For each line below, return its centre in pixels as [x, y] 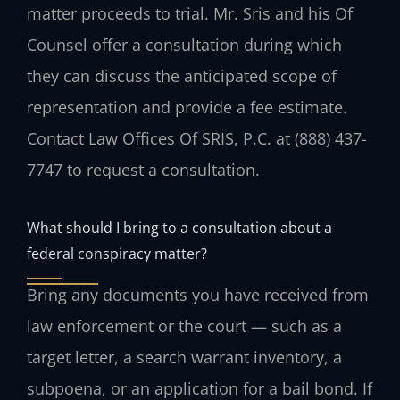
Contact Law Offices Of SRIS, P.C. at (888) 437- [197, 139]
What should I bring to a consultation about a [179, 227]
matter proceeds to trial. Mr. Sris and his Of [190, 14]
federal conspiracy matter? [117, 253]
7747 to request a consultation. [143, 170]
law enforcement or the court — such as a [184, 325]
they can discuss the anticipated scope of [182, 76]
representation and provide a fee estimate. [187, 108]
